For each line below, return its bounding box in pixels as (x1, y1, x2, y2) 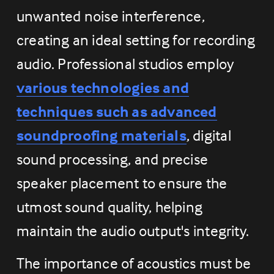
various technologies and (16, 78, 190, 97)
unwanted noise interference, (16, 7, 205, 26)
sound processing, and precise (16, 150, 209, 169)
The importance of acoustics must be (16, 254, 251, 273)
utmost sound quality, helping (16, 198, 203, 217)
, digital (186, 126, 231, 145)
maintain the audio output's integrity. (16, 221, 250, 240)
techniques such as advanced (16, 102, 217, 121)
